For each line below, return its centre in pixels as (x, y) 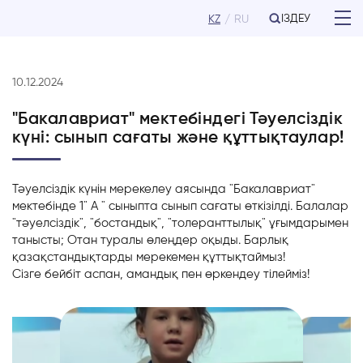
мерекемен (168, 257)
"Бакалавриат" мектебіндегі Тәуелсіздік (177, 118)
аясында (201, 189)
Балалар (322, 206)
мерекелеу (141, 189)
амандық (152, 274)
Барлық (266, 240)
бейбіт (63, 274)
